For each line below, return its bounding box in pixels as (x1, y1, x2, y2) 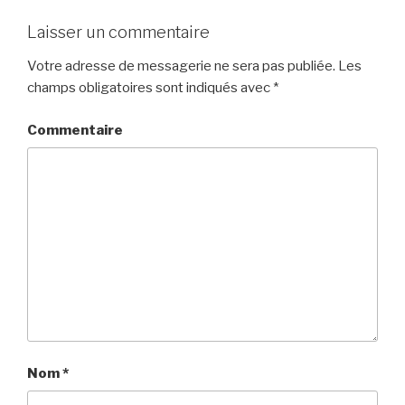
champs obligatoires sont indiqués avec (27, 80, 273, 97)
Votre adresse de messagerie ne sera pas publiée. (27, 58, 335, 75)
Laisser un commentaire (27, 22, 210, 42)
